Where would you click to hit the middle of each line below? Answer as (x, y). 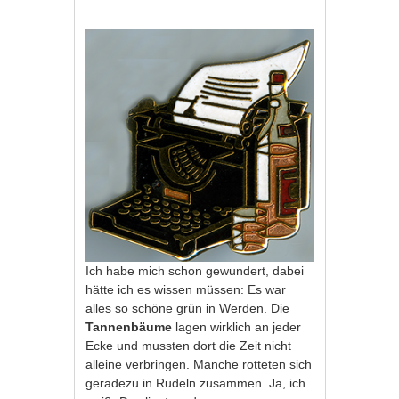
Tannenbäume (129, 327)
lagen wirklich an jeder (237, 327)
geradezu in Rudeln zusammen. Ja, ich (196, 383)
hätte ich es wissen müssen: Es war (186, 290)
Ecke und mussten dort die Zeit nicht (189, 346)
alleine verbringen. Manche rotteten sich (199, 365)
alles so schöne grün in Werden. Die (188, 309)
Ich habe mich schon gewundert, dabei (195, 271)
